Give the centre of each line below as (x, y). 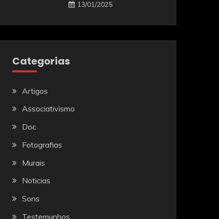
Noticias (36, 181)
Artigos (35, 91)
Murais (33, 163)
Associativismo (48, 109)
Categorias (41, 61)
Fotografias (42, 144)
